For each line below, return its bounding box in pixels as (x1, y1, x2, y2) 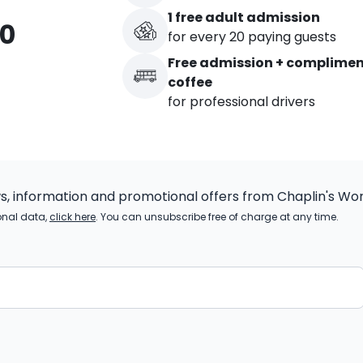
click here (49, 210, 96, 224)
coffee (168, 73, 213, 92)
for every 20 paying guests (168, 28, 337, 46)
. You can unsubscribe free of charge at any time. (96, 210, 339, 224)
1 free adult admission (168, 8, 321, 27)
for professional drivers (168, 92, 316, 111)
